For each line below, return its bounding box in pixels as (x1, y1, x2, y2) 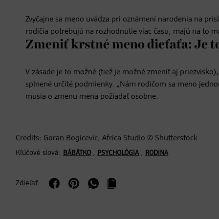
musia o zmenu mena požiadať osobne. (25, 93, 158, 101)
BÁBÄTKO (63, 150, 91, 157)
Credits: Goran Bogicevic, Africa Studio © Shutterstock (16, 134, 197, 143)
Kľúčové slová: (16, 149, 61, 157)
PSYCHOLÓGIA (97, 150, 139, 157)
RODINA (145, 150, 168, 157)
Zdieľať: (16, 179, 40, 187)
